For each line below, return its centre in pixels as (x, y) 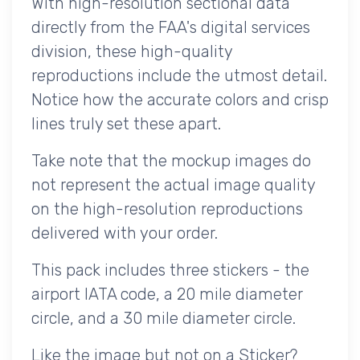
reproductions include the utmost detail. (179, 75)
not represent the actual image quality (173, 184)
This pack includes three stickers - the (170, 270)
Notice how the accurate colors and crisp (180, 99)
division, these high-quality (132, 51)
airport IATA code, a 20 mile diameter (167, 294)
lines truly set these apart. (126, 123)
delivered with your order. (125, 233)
